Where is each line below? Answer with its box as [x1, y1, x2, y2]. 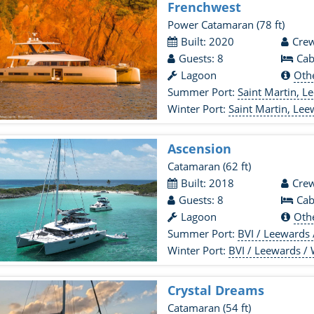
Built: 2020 [181, 34, 235, 48]
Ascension [168, 140, 232, 157]
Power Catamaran [168, 18, 257, 32]
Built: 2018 [181, 176, 235, 190]
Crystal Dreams [168, 282, 265, 299]
